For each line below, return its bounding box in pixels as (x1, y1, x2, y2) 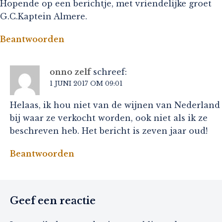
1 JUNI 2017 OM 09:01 (50, 79, 122, 88)
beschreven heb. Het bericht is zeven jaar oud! (10, 125, 208, 136)
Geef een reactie (10, 194, 96, 207)
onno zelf (50, 66, 91, 77)
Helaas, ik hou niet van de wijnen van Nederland (10, 100, 220, 110)
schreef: (93, 66, 127, 77)
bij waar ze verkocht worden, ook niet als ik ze (10, 112, 208, 123)
